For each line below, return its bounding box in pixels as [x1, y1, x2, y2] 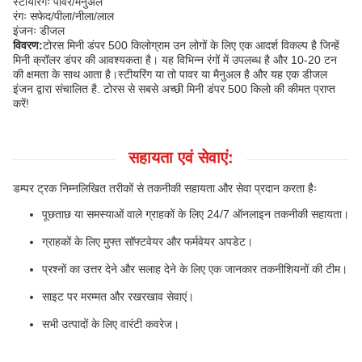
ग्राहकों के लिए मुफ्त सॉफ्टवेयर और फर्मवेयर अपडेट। [42, 235, 253, 248]
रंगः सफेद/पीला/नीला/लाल [13, 10, 114, 23]
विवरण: [13, 39, 43, 52]
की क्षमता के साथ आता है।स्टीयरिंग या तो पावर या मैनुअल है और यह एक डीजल [13, 68, 327, 81]
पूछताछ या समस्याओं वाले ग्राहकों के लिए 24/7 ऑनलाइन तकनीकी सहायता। [42, 208, 349, 221]
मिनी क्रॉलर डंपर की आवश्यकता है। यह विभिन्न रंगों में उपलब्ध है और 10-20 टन [13, 53, 337, 66]
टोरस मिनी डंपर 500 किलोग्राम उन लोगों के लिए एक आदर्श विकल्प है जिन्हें [43, 39, 339, 52]
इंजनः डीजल [13, 24, 65, 37]
